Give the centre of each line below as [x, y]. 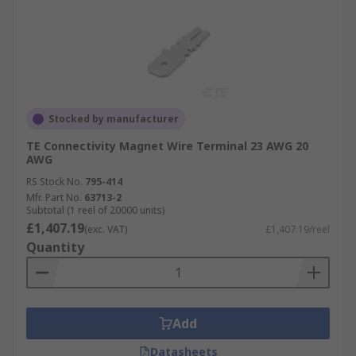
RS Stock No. [54, 182]
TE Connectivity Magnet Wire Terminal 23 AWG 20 [167, 146]
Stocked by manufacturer [114, 119]
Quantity [55, 247]
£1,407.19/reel [298, 229]
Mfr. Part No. [54, 197]
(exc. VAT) [106, 229]
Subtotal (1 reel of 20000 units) [95, 210]
